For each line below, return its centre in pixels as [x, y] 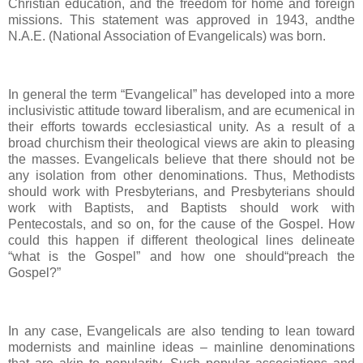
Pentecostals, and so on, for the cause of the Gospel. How [181, 224]
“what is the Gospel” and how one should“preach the [181, 256]
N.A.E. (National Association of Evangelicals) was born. [167, 36]
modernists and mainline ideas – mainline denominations [181, 347]
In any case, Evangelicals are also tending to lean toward [181, 331]
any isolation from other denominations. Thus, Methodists [181, 175]
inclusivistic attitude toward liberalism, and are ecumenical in [181, 110]
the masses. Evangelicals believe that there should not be [181, 159]
